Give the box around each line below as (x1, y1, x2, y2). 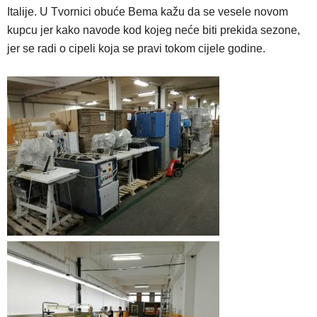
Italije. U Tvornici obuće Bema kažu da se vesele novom (7, 6, 288, 18)
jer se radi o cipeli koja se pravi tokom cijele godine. (7, 42, 268, 55)
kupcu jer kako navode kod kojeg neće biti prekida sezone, (7, 24, 300, 37)
